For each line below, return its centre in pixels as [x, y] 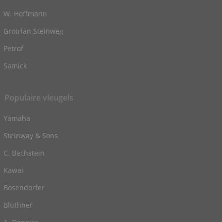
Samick [15, 65]
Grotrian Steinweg [34, 31]
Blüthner [18, 205]
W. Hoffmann [26, 13]
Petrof [14, 48]
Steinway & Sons [31, 135]
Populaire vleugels [39, 97]
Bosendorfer [24, 187]
